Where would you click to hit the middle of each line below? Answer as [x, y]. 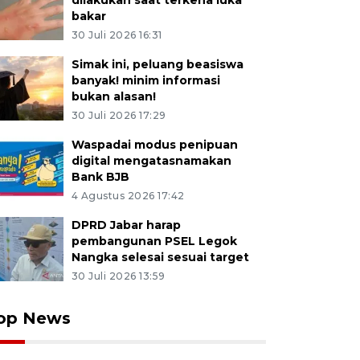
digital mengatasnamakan [151, 161]
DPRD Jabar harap [126, 225]
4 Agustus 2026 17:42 [128, 196]
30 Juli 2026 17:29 [119, 115]
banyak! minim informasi [145, 80]
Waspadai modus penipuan [154, 145]
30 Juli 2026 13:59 [118, 276]
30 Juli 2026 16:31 [117, 35]
